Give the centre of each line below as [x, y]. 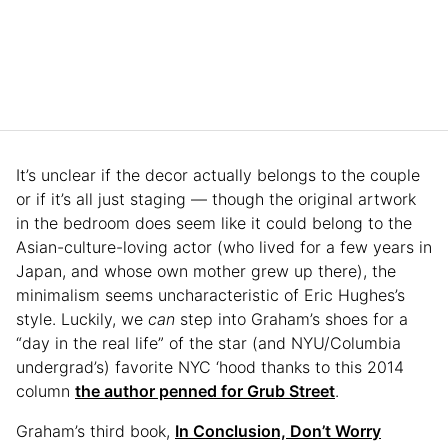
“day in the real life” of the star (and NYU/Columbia [208, 343]
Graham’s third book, [95, 431]
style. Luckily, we [82, 319]
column [45, 391]
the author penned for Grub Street [205, 391]
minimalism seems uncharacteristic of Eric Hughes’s [210, 295]
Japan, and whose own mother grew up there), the [206, 271]
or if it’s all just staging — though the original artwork [216, 199]
